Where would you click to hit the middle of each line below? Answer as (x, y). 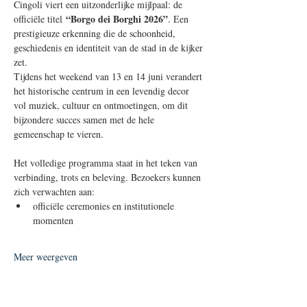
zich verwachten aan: (54, 192)
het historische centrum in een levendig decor (103, 91)
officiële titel (40, 19)
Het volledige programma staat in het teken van (107, 163)
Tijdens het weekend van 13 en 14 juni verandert (109, 76)
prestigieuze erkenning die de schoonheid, (96, 33)
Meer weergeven (46, 257)
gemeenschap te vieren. (59, 134)
